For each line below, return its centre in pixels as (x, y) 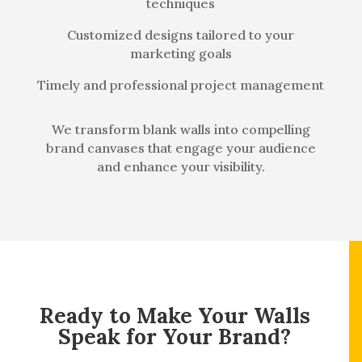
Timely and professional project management (181, 85)
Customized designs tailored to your (181, 35)
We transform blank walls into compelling (181, 129)
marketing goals (181, 53)
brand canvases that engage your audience (181, 148)
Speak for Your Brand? (175, 337)
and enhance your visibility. (181, 166)
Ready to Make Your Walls (175, 316)
